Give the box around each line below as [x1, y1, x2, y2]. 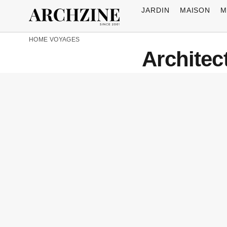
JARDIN [141, 6, 170, 14]
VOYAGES [49, 36, 80, 43]
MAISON [179, 6, 211, 14]
